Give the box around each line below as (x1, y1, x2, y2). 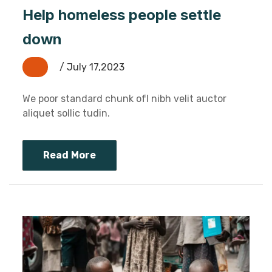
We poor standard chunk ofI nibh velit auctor (22, 92, 226, 104)
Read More (43, 149, 97, 161)
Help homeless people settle (22, 5, 221, 24)
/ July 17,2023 (57, 61, 124, 73)
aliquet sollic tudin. (22, 107, 110, 119)
